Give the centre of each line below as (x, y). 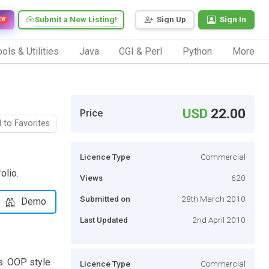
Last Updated (104, 219)
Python (198, 51)
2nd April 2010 (219, 219)
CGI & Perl (141, 51)
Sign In (233, 20)
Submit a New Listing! (76, 20)
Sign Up (171, 20)
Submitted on (105, 198)
